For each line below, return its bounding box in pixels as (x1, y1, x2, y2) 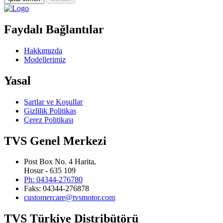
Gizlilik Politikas (24, 106, 76, 115)
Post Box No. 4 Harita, (24, 157, 96, 166)
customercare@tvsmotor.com (24, 193, 115, 202)
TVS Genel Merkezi (4, 134, 107, 147)
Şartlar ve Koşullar (24, 97, 83, 106)
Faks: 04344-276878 (24, 184, 89, 193)
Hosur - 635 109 (24, 166, 76, 175)
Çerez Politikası (24, 115, 73, 124)
